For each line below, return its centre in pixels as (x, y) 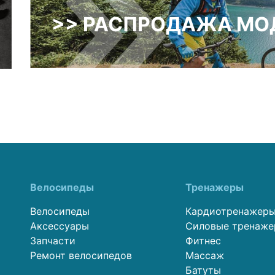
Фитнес (203, 240)
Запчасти (53, 240)
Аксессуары (60, 226)
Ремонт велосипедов (81, 255)
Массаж (205, 255)
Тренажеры (215, 187)
